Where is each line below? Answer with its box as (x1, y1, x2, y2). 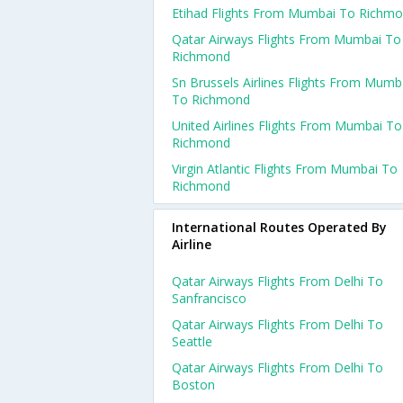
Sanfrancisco (172, 290, 246, 307)
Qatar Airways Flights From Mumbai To (172, 31, 401, 48)
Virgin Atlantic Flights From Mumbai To (172, 160, 398, 177)
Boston (172, 376, 215, 393)
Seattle (172, 333, 212, 350)
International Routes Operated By (172, 219, 387, 236)
